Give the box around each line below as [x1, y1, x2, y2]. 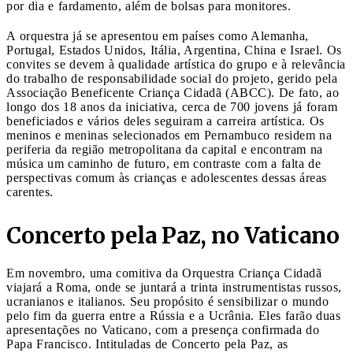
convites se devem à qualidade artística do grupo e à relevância [6, 57, 346, 71]
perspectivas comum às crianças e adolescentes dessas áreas [6, 170, 327, 184]
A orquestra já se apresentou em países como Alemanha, [6, 28, 309, 43]
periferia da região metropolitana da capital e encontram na [6, 142, 323, 156]
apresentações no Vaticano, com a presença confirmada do [6, 322, 319, 336]
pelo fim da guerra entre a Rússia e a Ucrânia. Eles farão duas [6, 308, 340, 322]
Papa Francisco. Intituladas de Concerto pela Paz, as [6, 336, 288, 351]
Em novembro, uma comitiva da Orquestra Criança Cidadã [6, 266, 321, 280]
